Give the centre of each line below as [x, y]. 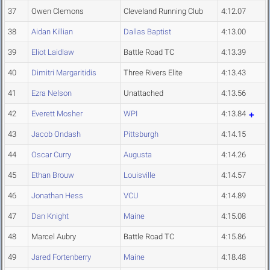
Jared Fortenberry [61, 257]
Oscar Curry [51, 155]
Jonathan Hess [57, 196]
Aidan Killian [52, 32]
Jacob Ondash [56, 134]
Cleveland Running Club [163, 11]
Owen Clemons [58, 11]
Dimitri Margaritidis [64, 73]
